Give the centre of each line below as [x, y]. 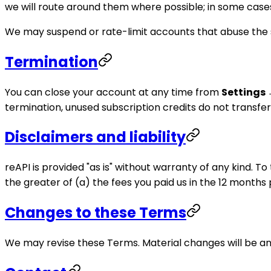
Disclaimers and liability [95, 137]
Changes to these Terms [96, 213]
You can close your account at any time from [113, 92]
